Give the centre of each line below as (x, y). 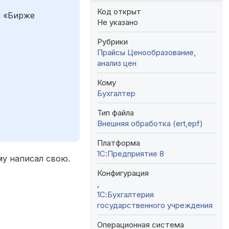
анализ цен (117, 63)
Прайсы (111, 52)
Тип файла (116, 112)
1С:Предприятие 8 (131, 153)
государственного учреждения (155, 205)
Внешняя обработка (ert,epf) (150, 123)
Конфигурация (123, 173)
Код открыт (119, 11)
